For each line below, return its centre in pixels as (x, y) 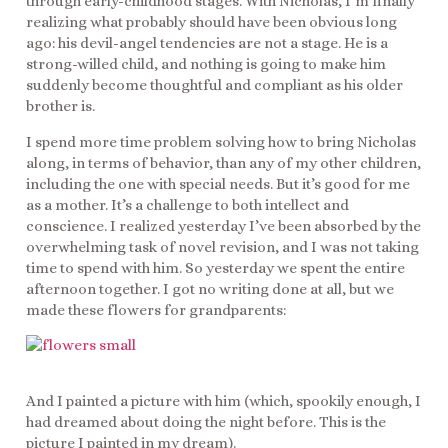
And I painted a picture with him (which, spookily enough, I (223, 401)
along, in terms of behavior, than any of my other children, (223, 162)
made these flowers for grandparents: (156, 309)
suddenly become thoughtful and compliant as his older (214, 85)
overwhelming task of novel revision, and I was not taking (222, 246)
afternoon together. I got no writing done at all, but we (210, 288)
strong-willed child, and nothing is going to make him (206, 64)
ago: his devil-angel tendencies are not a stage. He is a (207, 43)
